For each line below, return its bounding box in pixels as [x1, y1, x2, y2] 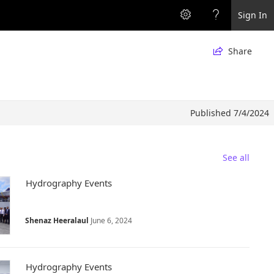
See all [223, 152, 250, 163]
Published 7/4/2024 [190, 107, 269, 119]
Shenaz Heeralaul [25, 215, 89, 226]
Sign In [238, 9, 267, 21]
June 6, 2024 [91, 215, 132, 226]
